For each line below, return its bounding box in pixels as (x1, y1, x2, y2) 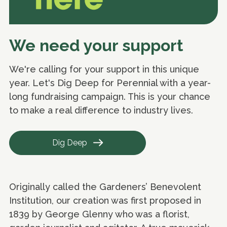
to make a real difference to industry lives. (9, 105, 193, 116)
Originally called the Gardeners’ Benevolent (9, 181, 201, 193)
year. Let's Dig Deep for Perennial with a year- (9, 78, 211, 88)
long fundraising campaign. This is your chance (9, 91, 210, 102)
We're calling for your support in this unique (9, 64, 199, 74)
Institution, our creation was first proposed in (9, 195, 201, 206)
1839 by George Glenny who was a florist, (9, 209, 190, 220)
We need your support (9, 36, 183, 55)
